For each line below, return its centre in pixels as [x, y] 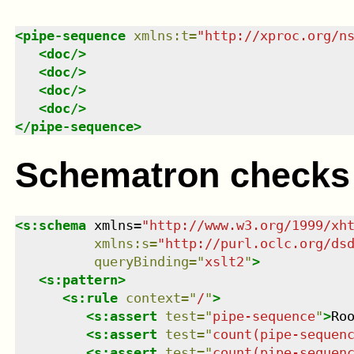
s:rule [94, 298]
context [153, 298]
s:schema [54, 226]
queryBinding [141, 262]
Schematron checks [182, 175]
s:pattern [82, 280]
